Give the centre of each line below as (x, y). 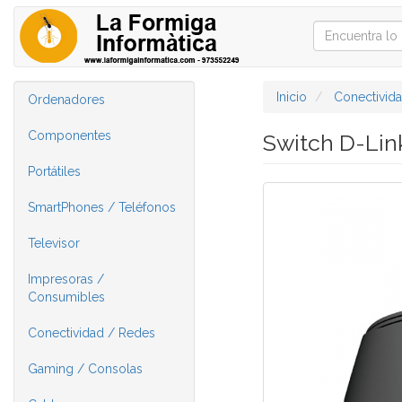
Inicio (291, 97)
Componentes (70, 135)
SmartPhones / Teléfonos (102, 207)
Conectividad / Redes (92, 333)
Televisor (54, 243)
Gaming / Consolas (85, 369)
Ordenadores (66, 100)
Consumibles (66, 297)
